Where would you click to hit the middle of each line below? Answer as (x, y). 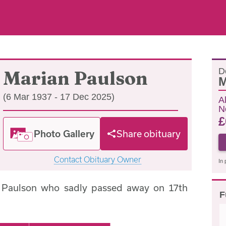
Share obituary (149, 134)
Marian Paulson (75, 78)
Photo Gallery (64, 133)
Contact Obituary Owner (97, 159)
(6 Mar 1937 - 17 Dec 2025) (59, 97)
